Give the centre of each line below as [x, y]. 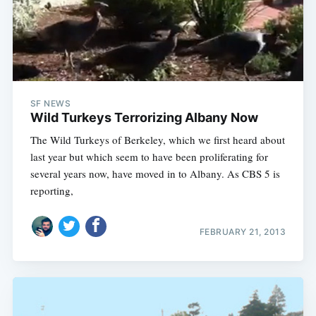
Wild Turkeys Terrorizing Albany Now [144, 117]
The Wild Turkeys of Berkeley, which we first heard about [157, 139]
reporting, [51, 190]
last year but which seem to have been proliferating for [149, 156]
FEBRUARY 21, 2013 [243, 232]
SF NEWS [50, 103]
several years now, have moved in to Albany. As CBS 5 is [155, 173]
